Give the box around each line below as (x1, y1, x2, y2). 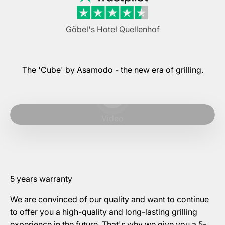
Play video (112, 85, 151, 96)
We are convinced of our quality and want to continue (10, 194, 209, 205)
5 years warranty (10, 174, 74, 184)
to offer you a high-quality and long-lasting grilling (10, 207, 197, 217)
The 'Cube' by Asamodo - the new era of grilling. (22, 65, 203, 75)
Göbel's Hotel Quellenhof (65, 24, 160, 35)
